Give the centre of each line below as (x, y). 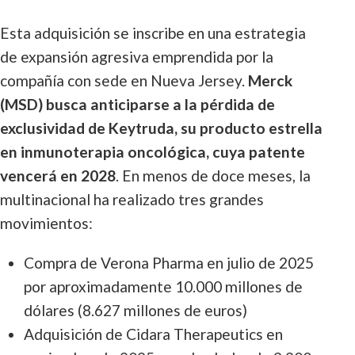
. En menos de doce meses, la (213, 176)
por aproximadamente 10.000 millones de (163, 286)
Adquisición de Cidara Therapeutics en (153, 334)
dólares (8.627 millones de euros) (136, 310)
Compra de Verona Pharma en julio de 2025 (169, 263)
